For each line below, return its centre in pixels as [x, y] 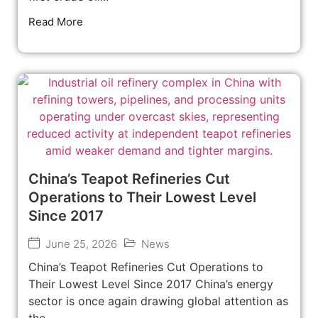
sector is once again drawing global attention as [158, 301]
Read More [56, 21]
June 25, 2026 [81, 243]
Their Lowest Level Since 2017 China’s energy [151, 284]
